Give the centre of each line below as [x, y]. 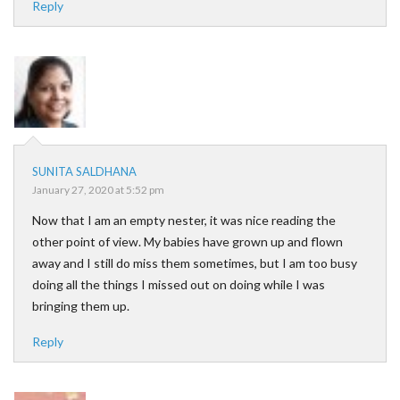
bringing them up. [81, 306]
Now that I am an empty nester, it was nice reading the [184, 220]
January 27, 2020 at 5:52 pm [98, 190]
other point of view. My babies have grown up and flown [187, 242]
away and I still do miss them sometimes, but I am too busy [195, 263]
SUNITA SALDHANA [84, 171]
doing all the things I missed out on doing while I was [179, 284]
